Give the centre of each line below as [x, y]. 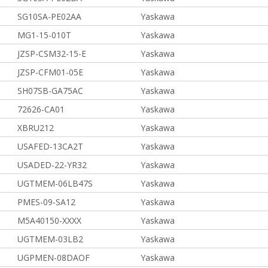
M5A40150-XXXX [49, 220]
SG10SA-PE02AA [49, 16]
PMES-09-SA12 [46, 202]
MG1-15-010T [44, 35]
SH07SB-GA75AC [50, 91]
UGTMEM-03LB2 [50, 239]
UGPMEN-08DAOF [53, 258]
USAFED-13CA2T [50, 146]
